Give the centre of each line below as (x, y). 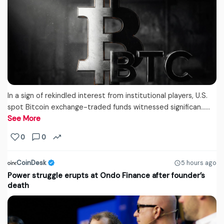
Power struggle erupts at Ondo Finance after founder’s (106, 176)
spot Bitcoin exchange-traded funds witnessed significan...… (109, 107)
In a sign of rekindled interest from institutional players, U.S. (107, 96)
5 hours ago (199, 163)
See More (24, 119)
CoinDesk (31, 163)
